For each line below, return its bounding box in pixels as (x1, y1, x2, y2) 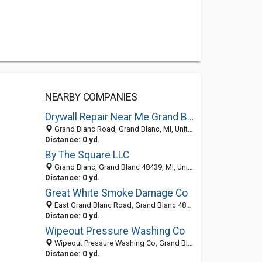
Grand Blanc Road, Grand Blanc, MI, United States (52, 125, 188, 133)
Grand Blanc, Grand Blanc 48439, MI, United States (52, 163, 188, 171)
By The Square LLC (44, 149, 129, 161)
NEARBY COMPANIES (44, 91, 137, 103)
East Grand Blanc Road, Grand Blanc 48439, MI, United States (52, 201, 186, 209)
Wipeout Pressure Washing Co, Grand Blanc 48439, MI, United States (52, 239, 188, 247)
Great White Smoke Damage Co (44, 187, 188, 199)
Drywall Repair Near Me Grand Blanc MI (187, 111, 194, 123)
